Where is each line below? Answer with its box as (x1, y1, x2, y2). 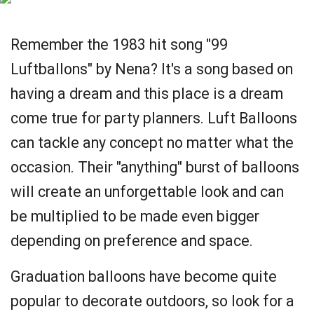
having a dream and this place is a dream (11, 85, 283, 102)
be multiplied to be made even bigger (11, 207, 259, 225)
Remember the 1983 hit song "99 (11, 36, 228, 53)
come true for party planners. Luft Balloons (11, 109, 297, 127)
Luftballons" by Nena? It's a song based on (11, 60, 293, 78)
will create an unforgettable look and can (11, 183, 284, 200)
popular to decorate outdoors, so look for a (11, 292, 294, 310)
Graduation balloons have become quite (11, 268, 277, 285)
